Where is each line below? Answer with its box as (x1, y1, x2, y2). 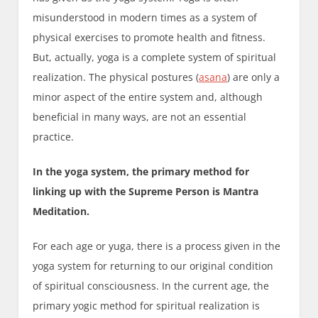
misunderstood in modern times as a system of (33, 11, 258, 25)
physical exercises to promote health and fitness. (33, 31, 266, 45)
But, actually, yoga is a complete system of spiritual (33, 50, 277, 65)
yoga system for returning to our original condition (33, 259, 274, 273)
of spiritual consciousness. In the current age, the (33, 279, 270, 293)
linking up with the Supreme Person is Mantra (33, 185, 259, 199)
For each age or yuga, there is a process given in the (33, 239, 281, 253)
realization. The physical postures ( (33, 70, 199, 84)
